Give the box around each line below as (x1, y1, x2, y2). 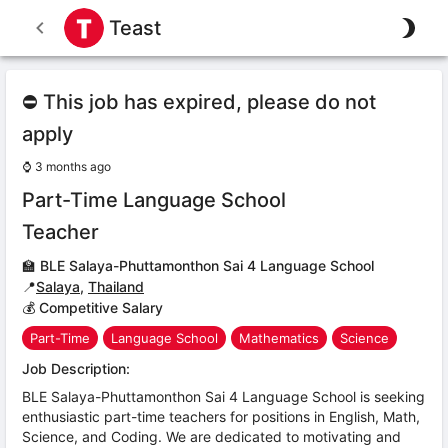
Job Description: (22, 360, 130, 377)
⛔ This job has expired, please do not (22, 90, 376, 114)
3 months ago (35, 159, 111, 174)
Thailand (88, 278, 144, 295)
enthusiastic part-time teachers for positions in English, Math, (22, 408, 420, 425)
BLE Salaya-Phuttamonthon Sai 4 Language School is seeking (22, 388, 425, 405)
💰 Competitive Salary (22, 299, 163, 316)
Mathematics (239, 329, 319, 346)
